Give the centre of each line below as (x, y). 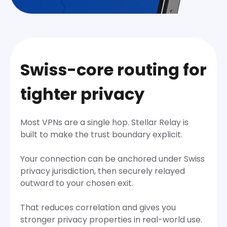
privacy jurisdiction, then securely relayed (103, 171)
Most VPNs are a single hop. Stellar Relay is (104, 122)
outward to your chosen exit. (77, 183)
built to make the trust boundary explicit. (101, 134)
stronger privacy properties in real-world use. (111, 219)
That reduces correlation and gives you (98, 207)
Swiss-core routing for (113, 69)
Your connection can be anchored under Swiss (112, 159)
